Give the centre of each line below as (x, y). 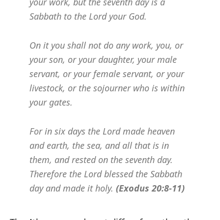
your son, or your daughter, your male (103, 60)
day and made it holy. (73, 188)
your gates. (51, 102)
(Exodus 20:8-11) (150, 188)
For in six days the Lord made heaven (102, 131)
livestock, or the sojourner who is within (107, 88)
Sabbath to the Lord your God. (88, 16)
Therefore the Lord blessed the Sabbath (106, 174)
